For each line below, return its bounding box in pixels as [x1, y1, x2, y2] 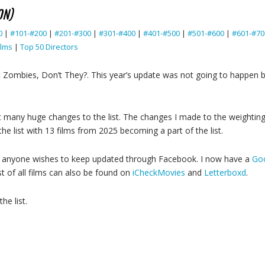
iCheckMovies [132, 167, 185, 178]
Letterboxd [204, 167, 246, 178]
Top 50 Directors [20, 41, 78, 52]
